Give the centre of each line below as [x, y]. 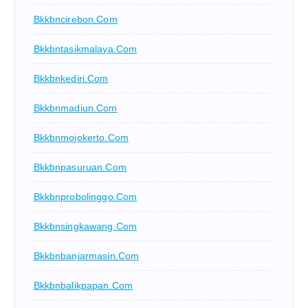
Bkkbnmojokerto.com [81, 137]
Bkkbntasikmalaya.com [85, 48]
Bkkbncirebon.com [75, 19]
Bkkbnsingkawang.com [85, 226]
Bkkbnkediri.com [71, 78]
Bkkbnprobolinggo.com [85, 196]
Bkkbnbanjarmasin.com [86, 255]
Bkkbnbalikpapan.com [83, 285]
